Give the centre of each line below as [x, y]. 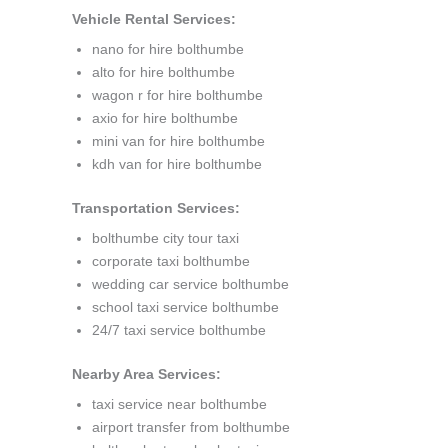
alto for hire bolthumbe [163, 72]
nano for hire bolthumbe [168, 49]
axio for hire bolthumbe [165, 118]
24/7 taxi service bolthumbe [179, 330]
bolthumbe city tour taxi [165, 238]
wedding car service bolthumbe [190, 284]
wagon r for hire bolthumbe [177, 95]
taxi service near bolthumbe [179, 404]
